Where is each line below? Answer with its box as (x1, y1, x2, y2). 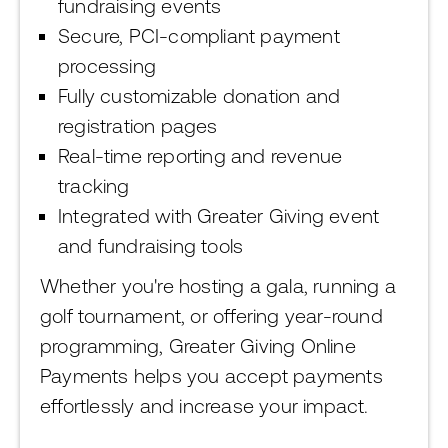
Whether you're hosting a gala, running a (40, 274, 397, 297)
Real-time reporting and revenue (58, 144, 343, 167)
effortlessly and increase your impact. (40, 394, 369, 417)
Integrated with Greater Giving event (58, 204, 380, 227)
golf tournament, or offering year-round (40, 304, 383, 327)
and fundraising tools (58, 234, 244, 257)
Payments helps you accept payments (40, 364, 383, 387)
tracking (58, 174, 130, 197)
